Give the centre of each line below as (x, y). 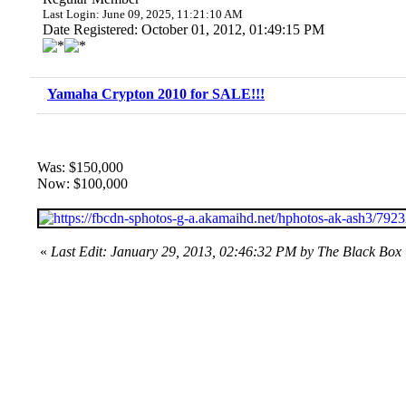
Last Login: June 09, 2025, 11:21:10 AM (143, 14)
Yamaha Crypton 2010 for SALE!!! (156, 94)
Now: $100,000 (82, 184)
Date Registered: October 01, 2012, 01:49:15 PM (184, 29)
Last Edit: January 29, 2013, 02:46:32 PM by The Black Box (226, 251)
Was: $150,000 (80, 167)
